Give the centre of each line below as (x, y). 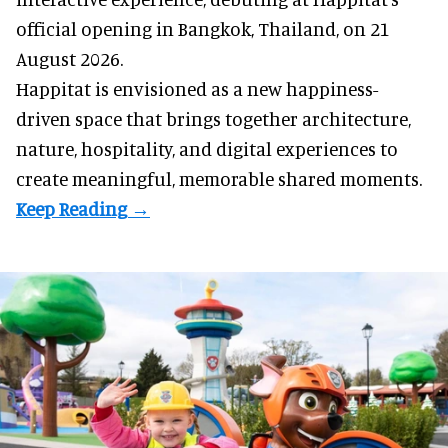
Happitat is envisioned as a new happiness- (197, 88)
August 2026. (69, 58)
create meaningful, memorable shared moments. (219, 178)
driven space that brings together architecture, (213, 118)
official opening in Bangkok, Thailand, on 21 (203, 28)
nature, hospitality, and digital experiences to (207, 148)
